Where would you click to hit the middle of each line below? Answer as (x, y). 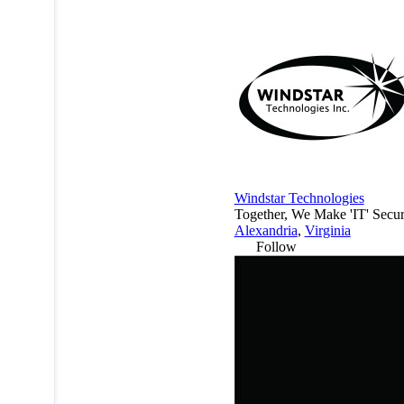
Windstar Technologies (299, 198)
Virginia (327, 231)
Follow (276, 247)
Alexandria (266, 231)
